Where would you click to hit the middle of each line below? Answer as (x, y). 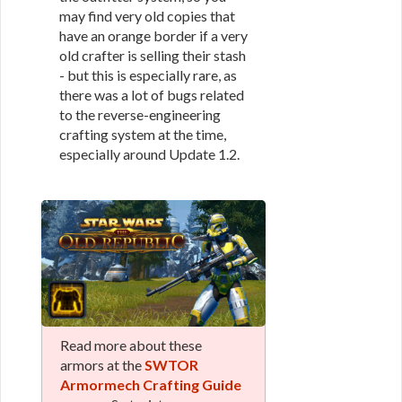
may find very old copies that (147, 16)
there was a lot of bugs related (152, 95)
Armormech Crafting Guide (151, 384)
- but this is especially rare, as (148, 75)
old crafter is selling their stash (153, 55)
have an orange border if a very (153, 35)
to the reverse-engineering (140, 114)
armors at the (102, 364)
